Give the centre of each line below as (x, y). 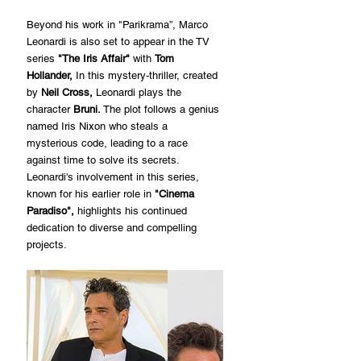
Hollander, (50, 75)
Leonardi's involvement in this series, (114, 176)
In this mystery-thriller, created (147, 75)
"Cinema (176, 193)
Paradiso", (52, 210)
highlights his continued (134, 210)
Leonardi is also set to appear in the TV (120, 41)
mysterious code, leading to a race (109, 143)
